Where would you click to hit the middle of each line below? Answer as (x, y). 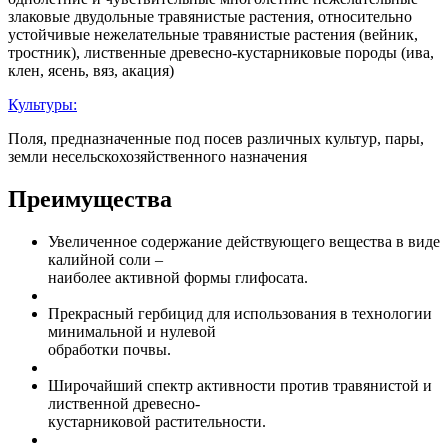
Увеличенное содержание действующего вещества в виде (244, 242)
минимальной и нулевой (132, 332)
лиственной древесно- (124, 404)
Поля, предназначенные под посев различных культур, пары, (216, 139)
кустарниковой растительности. (157, 422)
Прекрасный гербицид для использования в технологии (240, 314)
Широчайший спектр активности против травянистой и (240, 386)
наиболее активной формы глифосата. (178, 278)
